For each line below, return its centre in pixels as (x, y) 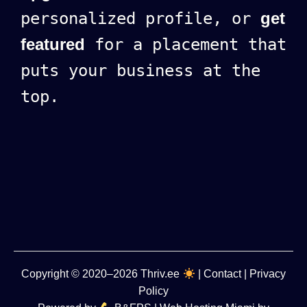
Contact (222, 274)
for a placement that (186, 45)
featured (53, 45)
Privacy (267, 274)
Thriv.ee (162, 274)
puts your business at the (140, 71)
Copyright (47, 274)
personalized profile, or (140, 19)
